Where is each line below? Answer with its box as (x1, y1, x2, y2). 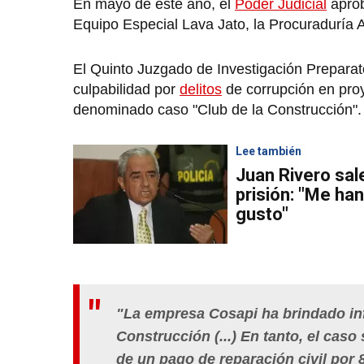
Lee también (236, 145, 301, 158)
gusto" (236, 204, 288, 225)
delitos (180, 81, 222, 98)
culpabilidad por (73, 81, 180, 98)
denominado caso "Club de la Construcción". (73, 102, 362, 119)
